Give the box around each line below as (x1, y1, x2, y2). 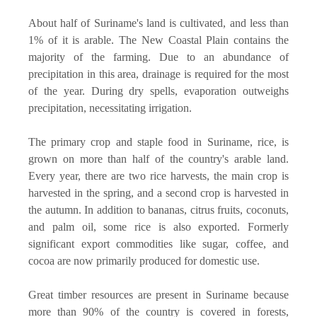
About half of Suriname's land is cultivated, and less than (28, 16, 289, 29)
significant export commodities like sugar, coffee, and (28, 237, 289, 250)
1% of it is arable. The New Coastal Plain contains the (28, 33, 289, 46)
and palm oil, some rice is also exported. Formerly (28, 220, 289, 233)
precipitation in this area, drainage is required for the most (28, 67, 289, 80)
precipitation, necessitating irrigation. (28, 101, 192, 114)
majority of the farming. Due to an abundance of (28, 50, 289, 63)
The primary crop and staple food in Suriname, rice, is (28, 135, 289, 148)
